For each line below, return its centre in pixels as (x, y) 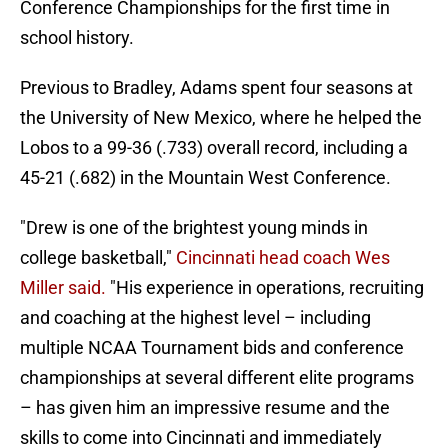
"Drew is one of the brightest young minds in (194, 228)
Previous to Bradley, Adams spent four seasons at (216, 88)
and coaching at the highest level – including (195, 318)
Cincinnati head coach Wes (281, 258)
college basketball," (96, 258)
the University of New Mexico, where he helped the (221, 118)
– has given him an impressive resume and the (205, 408)
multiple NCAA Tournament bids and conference (212, 348)
